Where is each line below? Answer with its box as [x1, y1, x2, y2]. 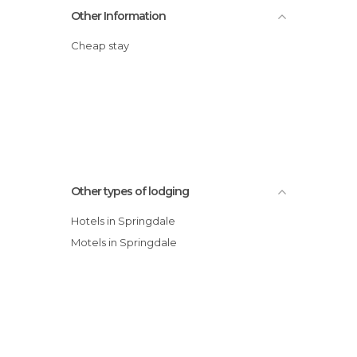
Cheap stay [79, 38, 129, 52]
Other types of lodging [71, 183, 189, 198]
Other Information [71, 8, 166, 23]
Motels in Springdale [80, 235, 177, 249]
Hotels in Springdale [79, 214, 175, 227]
